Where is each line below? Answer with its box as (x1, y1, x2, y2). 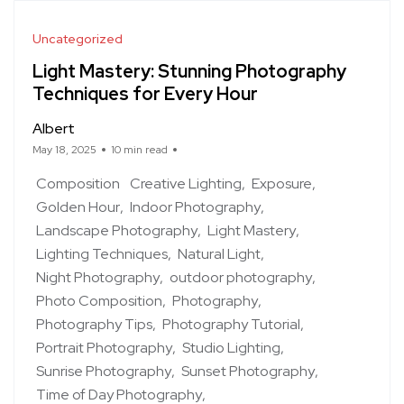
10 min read (111, 142, 168, 157)
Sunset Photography (181, 361, 315, 381)
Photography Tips (36, 314, 152, 334)
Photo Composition (36, 290, 162, 310)
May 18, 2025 (32, 142, 96, 157)
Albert (32, 118, 75, 138)
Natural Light (178, 243, 261, 263)
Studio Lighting (182, 337, 280, 357)
